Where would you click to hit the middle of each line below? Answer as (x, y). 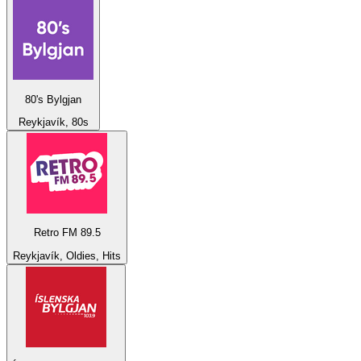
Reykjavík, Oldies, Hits (67, 255)
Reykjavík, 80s (53, 122)
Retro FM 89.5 (67, 233)
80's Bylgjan (53, 99)
